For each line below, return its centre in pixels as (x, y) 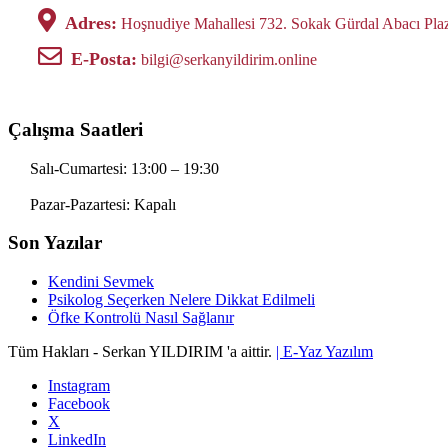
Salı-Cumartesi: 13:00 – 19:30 (122, 168)
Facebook (79, 404)
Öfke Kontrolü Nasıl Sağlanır (141, 318)
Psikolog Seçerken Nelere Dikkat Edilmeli (181, 300)
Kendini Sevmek (101, 282)
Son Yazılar (55, 243)
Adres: (91, 23)
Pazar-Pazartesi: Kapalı (101, 204)
